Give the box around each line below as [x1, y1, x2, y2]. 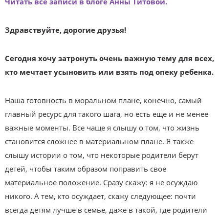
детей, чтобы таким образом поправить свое [5, 164, 166, 174]
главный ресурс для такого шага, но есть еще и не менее [5, 109, 208, 119]
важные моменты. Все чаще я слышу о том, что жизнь [5, 123, 199, 132]
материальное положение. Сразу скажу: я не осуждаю [5, 177, 197, 187]
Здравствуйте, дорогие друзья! [5, 25, 126, 35]
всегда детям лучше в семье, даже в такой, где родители [5, 205, 207, 215]
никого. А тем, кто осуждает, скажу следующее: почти [5, 191, 196, 201]
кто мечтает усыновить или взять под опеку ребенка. [5, 67, 214, 77]
